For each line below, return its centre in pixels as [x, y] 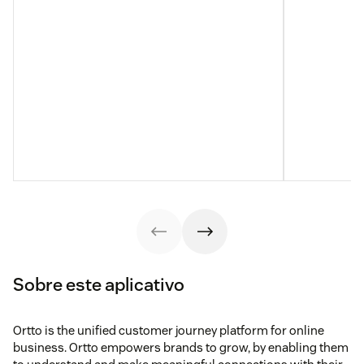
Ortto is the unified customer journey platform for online [169, 330]
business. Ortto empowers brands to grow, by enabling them [181, 347]
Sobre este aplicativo [99, 284]
